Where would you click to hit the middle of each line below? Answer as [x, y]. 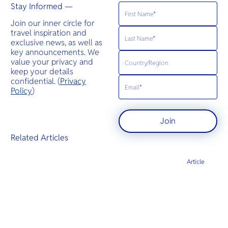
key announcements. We [55, 52]
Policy [22, 91]
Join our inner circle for [53, 23]
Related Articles [40, 137]
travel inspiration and [49, 33]
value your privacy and [52, 62]
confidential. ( [36, 81]
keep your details [42, 71]
